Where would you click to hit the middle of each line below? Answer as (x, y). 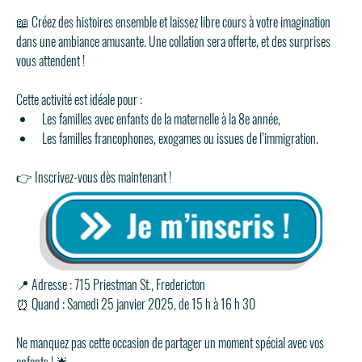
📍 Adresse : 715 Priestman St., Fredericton (111, 285)
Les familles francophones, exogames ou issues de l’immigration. (180, 138)
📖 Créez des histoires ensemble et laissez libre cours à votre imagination (175, 22)
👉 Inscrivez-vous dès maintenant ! (94, 177)
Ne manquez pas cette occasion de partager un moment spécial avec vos (171, 343)
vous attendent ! (51, 61)
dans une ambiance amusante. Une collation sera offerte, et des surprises (175, 41)
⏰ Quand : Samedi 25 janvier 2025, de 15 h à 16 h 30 (136, 304)
